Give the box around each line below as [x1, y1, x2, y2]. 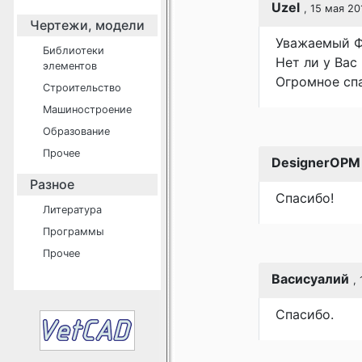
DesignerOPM [271, 154, 360, 170]
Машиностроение [43, 103, 132, 116]
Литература [43, 204, 102, 216]
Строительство [43, 82, 121, 94]
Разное [30, 176, 74, 192]
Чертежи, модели [30, 17, 145, 33]
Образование [43, 125, 110, 137]
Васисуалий [271, 271, 349, 287]
